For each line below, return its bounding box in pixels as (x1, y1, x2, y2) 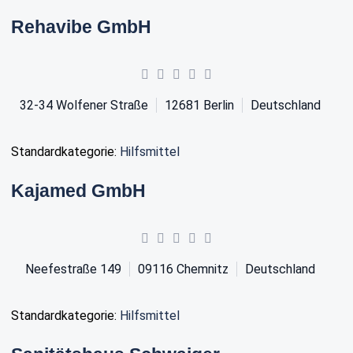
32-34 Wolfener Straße (20, 97, 148, 113)
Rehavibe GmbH (11, 16, 151, 37)
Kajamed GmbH (11, 180, 146, 201)
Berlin (203, 97, 234, 113)
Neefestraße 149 (25, 261, 121, 277)
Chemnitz (176, 261, 229, 277)
